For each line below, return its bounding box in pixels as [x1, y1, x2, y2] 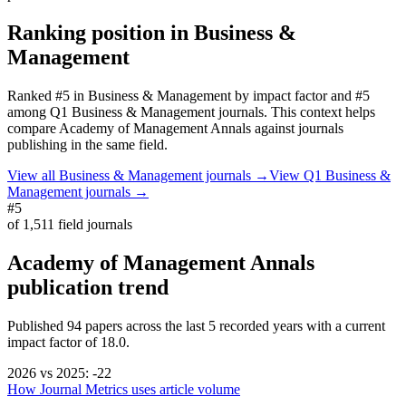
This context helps [271, 103, 375, 120]
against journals [251, 120, 343, 136]
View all [7, 167, 59, 183]
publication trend [7, 275, 169, 299]
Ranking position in [7, 21, 194, 45]
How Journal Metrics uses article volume [7, 381, 240, 397]
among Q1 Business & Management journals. [7, 103, 267, 120]
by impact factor [231, 87, 327, 103]
